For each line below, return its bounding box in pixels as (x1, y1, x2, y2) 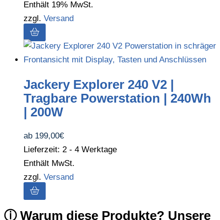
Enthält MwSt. (24, 159, 75, 168)
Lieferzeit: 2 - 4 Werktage (24, 145, 117, 155)
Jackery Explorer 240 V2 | (24, 77, 174, 92)
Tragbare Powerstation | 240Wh (24, 90, 211, 106)
